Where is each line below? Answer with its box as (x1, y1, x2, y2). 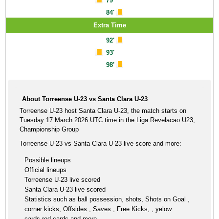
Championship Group (20, 126, 79, 133)
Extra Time (93, 22, 126, 29)
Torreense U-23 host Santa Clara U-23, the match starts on (20, 107, 187, 114)
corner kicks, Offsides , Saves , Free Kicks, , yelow (24, 205, 172, 213)
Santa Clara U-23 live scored (24, 186, 106, 193)
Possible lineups (24, 156, 71, 164)
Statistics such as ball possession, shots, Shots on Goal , (24, 196, 190, 203)
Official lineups (24, 166, 67, 174)
